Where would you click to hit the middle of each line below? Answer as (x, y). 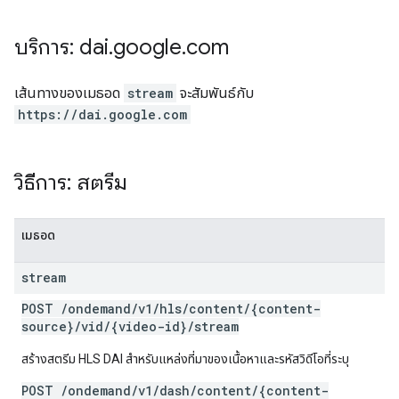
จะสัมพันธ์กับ (215, 93)
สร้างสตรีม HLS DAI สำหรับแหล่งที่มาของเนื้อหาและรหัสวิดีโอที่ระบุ (185, 359)
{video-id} (149, 326)
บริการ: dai (61, 47)
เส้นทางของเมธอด (69, 93)
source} (48, 326)
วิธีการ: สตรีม (71, 183)
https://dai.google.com (102, 114)
